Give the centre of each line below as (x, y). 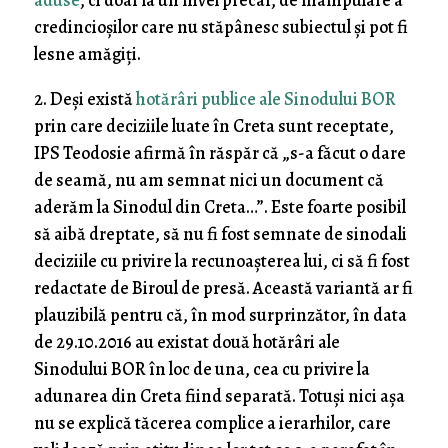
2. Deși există (84, 99)
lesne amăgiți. (87, 54)
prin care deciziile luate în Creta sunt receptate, (213, 126)
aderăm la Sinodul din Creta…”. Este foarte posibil (219, 207)
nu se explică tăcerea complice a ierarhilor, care (212, 423)
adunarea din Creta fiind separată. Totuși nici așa (219, 396)
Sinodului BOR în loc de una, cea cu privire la (201, 369)
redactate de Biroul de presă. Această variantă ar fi (223, 288)
